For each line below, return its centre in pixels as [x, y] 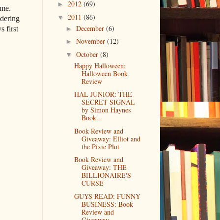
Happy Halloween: [100, 65]
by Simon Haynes [106, 110]
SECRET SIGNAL [108, 102]
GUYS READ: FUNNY [107, 196]
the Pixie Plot [100, 146]
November [91, 41]
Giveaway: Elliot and [111, 138]
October [88, 54]
